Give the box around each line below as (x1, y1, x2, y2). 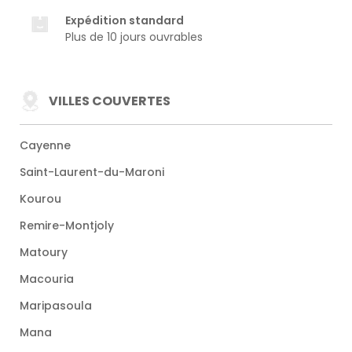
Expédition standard (65, 13, 184, 29)
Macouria (20, 271, 74, 288)
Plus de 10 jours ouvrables (65, 29, 203, 46)
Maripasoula (20, 298, 92, 314)
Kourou (20, 191, 61, 207)
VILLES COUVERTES (49, 91, 170, 110)
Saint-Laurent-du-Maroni (20, 164, 164, 181)
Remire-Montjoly (20, 218, 114, 234)
